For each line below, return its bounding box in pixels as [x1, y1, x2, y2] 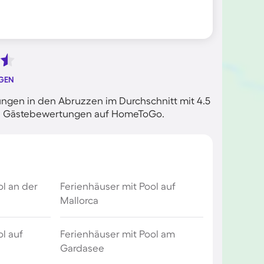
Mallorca [60, 194, 98, 206]
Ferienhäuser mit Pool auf [60, 180, 176, 192]
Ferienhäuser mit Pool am [60, 228, 175, 239]
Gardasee [60, 242, 104, 253]
